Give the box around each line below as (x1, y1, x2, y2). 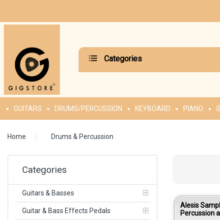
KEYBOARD (135, 105, 170, 113)
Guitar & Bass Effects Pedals (22, 206, 110, 215)
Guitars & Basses (22, 189, 74, 197)
